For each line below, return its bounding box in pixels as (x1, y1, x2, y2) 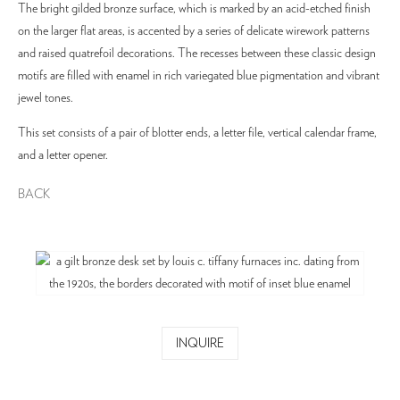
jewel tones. (18, 92, 76, 104)
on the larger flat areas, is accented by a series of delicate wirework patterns (18, 25, 370, 37)
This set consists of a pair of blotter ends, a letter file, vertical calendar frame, (18, 127, 377, 139)
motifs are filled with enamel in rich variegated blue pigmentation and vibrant (18, 70, 379, 82)
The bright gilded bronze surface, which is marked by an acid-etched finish (18, 3, 371, 15)
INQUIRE (176, 337, 224, 350)
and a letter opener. (18, 149, 108, 162)
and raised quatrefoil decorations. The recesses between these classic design (18, 47, 376, 60)
